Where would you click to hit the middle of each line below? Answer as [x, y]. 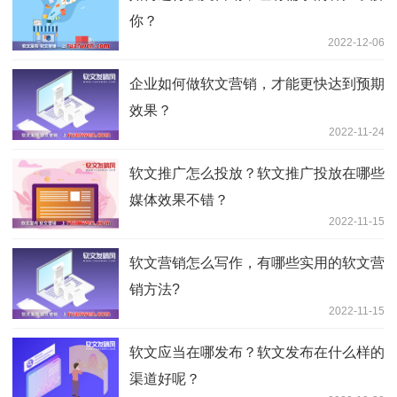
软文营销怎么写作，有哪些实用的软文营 [257, 263]
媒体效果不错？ [179, 200]
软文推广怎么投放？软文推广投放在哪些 [257, 174]
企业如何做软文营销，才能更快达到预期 [257, 84]
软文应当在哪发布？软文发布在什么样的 [257, 353]
